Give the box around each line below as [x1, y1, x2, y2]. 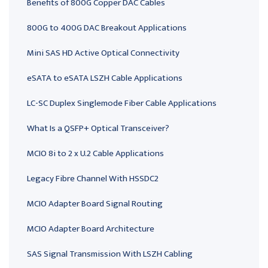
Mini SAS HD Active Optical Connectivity [27, 45, 179, 61]
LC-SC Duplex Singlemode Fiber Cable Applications [27, 96, 217, 111]
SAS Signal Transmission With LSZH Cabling [27, 246, 193, 262]
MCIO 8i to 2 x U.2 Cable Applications [27, 146, 164, 162]
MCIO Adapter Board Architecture [27, 221, 154, 237]
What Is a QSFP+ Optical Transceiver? [27, 121, 169, 136]
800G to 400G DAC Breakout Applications [27, 20, 187, 36]
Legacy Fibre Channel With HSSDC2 [27, 171, 159, 187]
